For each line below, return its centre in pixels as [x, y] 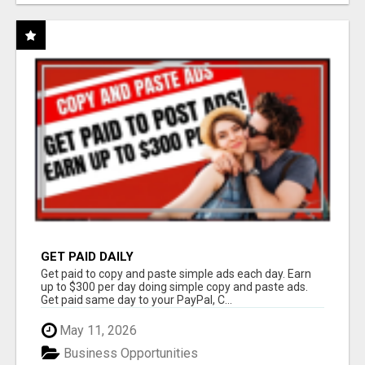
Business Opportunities [129, 354]
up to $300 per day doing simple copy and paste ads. [174, 286]
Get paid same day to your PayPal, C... [136, 299]
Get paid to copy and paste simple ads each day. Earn [176, 273]
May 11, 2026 [97, 330]
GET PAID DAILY [87, 256]
